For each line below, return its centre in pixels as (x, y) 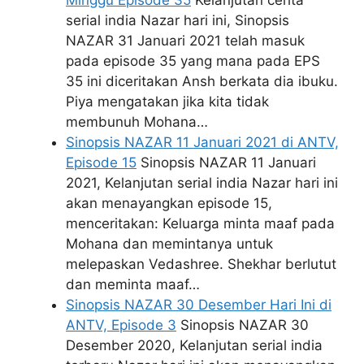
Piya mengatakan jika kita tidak (167, 102)
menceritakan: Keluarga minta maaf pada (200, 224)
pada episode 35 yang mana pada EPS (193, 61)
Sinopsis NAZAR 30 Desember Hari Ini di (199, 305)
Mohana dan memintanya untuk (169, 244)
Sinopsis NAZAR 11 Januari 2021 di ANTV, (202, 143)
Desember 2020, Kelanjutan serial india (194, 346)
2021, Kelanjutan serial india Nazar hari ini (202, 183)
